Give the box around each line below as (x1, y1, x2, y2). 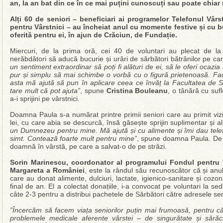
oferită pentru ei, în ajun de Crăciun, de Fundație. (10, 31, 177, 39)
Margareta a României (10, 166, 85, 174)
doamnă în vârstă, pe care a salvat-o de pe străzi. (10, 142, 167, 150)
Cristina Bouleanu (106, 87, 168, 95)
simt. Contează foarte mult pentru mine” (10, 134, 137, 142)
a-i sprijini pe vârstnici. (10, 95, 80, 103)
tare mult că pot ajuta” (10, 87, 81, 95)
